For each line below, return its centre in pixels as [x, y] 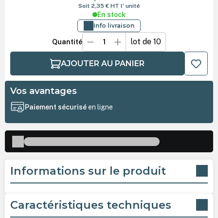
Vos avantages [43, 91]
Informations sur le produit [88, 171]
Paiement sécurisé [56, 107]
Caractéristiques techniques [91, 205]
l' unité [130, 6]
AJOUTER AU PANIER [102, 63]
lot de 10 [146, 42]
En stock [111, 15]
